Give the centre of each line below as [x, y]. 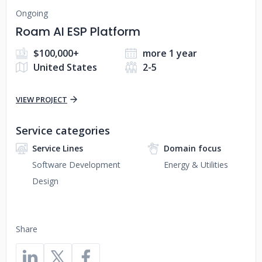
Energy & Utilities [196, 165]
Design [45, 181]
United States [65, 67]
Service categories [63, 130]
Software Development [76, 165]
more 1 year [170, 53]
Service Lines [58, 148]
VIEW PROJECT [42, 99]
